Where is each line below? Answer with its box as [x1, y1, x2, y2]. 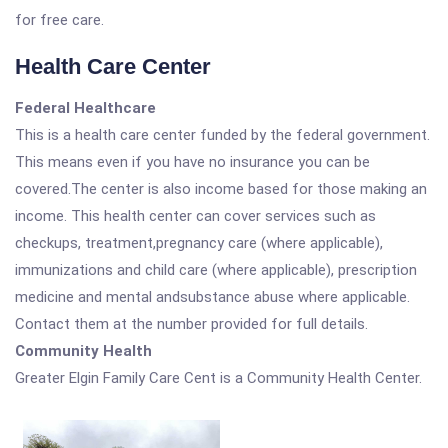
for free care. [15, 11, 104, 29]
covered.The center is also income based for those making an [15, 180, 427, 198]
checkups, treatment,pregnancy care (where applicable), [15, 234, 383, 252]
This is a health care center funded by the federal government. [15, 126, 430, 144]
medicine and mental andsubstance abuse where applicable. [15, 288, 410, 306]
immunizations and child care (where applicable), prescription [15, 261, 417, 279]
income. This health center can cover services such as [15, 207, 376, 225]
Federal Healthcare [15, 99, 156, 117]
